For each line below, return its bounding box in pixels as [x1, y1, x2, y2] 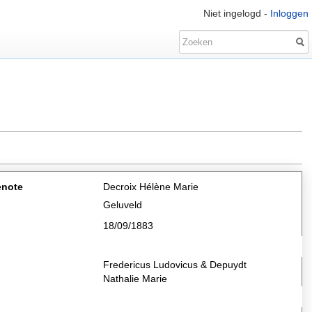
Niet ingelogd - [203, 8, 270, 19]
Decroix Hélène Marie [103, 181, 198, 192]
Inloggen [270, 8, 309, 19]
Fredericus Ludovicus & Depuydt [103, 259, 247, 270]
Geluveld [103, 199, 142, 210]
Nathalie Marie [103, 273, 167, 284]
